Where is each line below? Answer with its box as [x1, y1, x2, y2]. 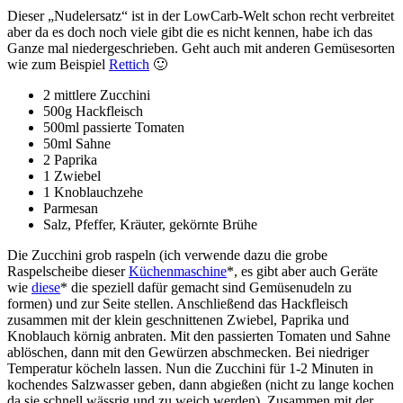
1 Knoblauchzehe [43, 184, 143, 200]
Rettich [109, 56, 149, 72]
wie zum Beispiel [7, 56, 109, 72]
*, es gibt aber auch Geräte [227, 263, 378, 279]
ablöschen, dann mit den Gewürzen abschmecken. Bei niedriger [7, 344, 369, 360]
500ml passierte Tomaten [43, 119, 184, 135]
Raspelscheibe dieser [7, 263, 129, 279]
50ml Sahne [43, 135, 111, 151]
